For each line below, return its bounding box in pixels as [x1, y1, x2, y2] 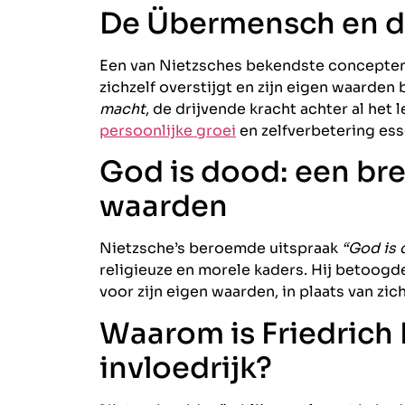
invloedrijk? [99, 349, 272, 386]
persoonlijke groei [99, 120, 236, 140]
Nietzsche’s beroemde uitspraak [99, 239, 342, 259]
